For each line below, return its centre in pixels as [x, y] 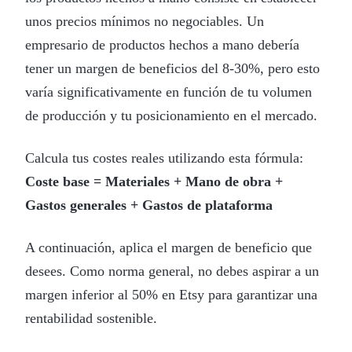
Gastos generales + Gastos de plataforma [149, 205]
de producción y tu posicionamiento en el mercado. [171, 115]
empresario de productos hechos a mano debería [162, 44]
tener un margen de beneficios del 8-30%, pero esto [172, 68]
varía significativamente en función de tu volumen [169, 92]
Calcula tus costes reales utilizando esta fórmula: [164, 158]
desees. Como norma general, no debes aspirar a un [172, 271]
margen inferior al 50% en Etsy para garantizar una [171, 294]
